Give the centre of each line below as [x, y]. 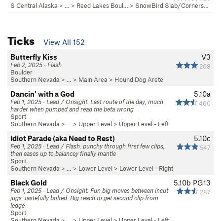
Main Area [93, 79]
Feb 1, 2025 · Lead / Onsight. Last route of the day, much [87, 101]
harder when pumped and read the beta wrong [72, 109]
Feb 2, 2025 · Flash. [37, 64]
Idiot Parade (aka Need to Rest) [63, 138]
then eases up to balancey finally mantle [63, 153]
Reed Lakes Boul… [102, 5]
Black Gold [29, 182]
